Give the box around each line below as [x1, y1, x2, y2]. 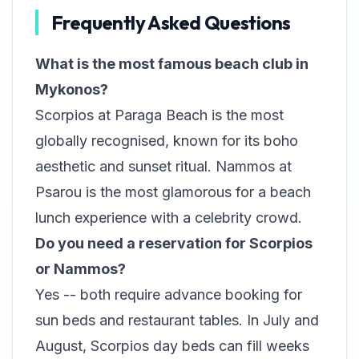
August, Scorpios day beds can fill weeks [35, 337, 309, 355]
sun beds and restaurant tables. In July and [35, 312, 319, 329]
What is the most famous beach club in [35, 55, 309, 73]
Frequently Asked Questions [51, 10, 291, 35]
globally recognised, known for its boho [35, 132, 298, 150]
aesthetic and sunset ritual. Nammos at [35, 158, 292, 175]
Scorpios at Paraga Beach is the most [35, 107, 284, 124]
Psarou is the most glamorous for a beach [35, 184, 311, 201]
